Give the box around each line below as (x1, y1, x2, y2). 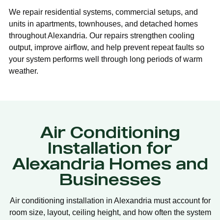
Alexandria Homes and (12, 154, 208, 173)
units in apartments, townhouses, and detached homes (9, 20, 198, 28)
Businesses (59, 169, 161, 189)
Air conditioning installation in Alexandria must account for (9, 196, 211, 205)
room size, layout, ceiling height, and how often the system (9, 208, 211, 217)
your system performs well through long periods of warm (9, 55, 202, 64)
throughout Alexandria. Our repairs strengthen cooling (9, 31, 194, 40)
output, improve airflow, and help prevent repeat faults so (9, 43, 204, 52)
